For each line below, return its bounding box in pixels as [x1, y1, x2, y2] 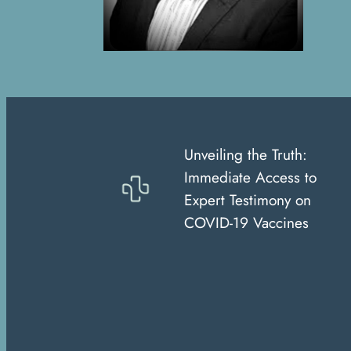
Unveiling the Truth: [183, 143, 307, 165]
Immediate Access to [183, 165, 317, 188]
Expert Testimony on [183, 188, 311, 211]
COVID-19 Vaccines [183, 211, 309, 233]
